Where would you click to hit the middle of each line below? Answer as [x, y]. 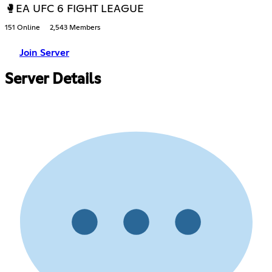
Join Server [44, 53]
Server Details [53, 79]
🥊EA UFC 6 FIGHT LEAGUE [74, 9]
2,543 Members [75, 28]
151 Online [22, 28]
